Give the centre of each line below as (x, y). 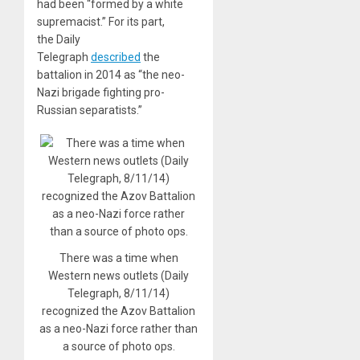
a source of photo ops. (119, 347)
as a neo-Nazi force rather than (119, 329)
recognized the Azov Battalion (119, 311)
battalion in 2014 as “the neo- (111, 74)
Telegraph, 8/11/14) (119, 294)
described (116, 57)
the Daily (59, 39)
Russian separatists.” (90, 110)
